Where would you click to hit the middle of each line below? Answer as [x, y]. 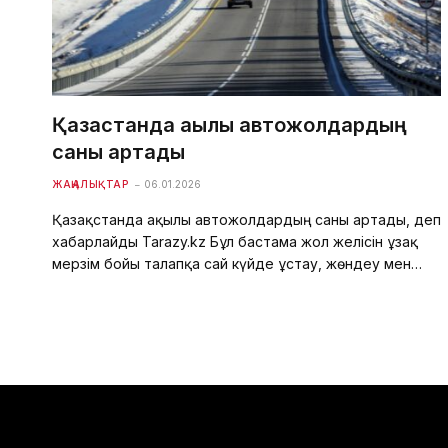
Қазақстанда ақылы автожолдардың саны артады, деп [246, 219]
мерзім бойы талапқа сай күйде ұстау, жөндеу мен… [237, 263]
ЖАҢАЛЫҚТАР [90, 183]
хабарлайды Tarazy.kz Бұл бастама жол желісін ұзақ [235, 241]
